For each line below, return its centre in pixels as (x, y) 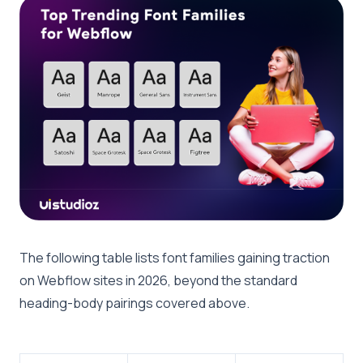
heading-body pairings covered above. (135, 303)
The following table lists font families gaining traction (175, 257)
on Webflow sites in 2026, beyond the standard (158, 280)
